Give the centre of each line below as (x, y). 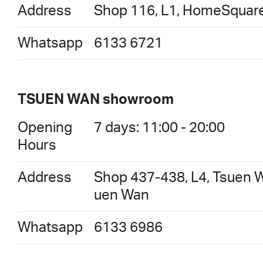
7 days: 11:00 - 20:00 (159, 128)
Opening (45, 128)
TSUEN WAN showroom (96, 100)
